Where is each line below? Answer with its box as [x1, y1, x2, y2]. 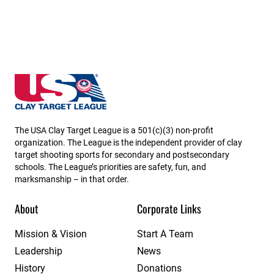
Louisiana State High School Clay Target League [14, 75, 248, 88]
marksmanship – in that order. [15, 174, 129, 184]
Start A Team [137, 228, 193, 240]
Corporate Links [137, 200, 201, 217]
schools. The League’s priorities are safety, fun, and [15, 161, 206, 172]
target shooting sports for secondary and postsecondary [15, 149, 229, 160]
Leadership [15, 245, 62, 257]
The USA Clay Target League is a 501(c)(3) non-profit [15, 125, 213, 135]
